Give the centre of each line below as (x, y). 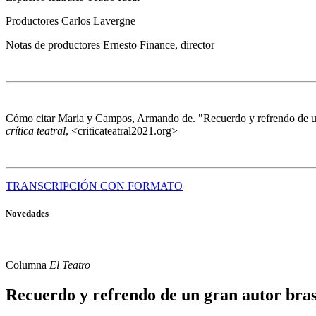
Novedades (27, 213)
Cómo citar (32, 118)
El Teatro (70, 265)
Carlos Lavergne (98, 20)
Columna (28, 265)
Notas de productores (54, 44)
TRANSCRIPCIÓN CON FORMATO (94, 186)
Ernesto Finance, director (159, 44)
